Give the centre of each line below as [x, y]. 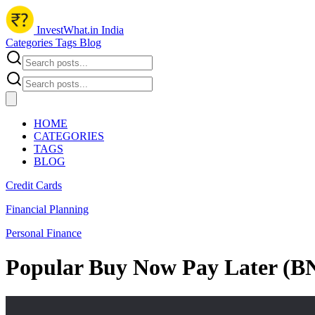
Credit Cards [34, 185]
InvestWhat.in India [79, 30]
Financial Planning [47, 209]
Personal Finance [44, 233]
